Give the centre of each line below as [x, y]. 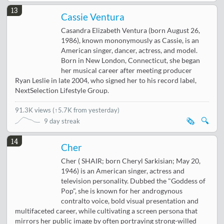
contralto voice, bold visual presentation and [130, 201]
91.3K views [34, 110]
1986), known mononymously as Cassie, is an [130, 40]
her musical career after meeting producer [127, 70]
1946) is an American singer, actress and [123, 171]
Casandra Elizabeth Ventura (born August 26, [131, 30]
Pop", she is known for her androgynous [122, 191]
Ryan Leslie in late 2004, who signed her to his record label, [106, 80]
